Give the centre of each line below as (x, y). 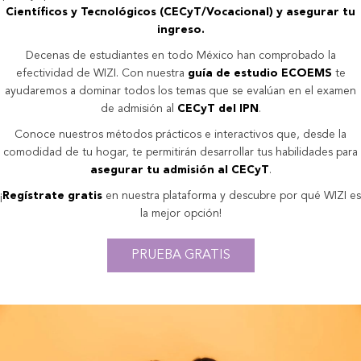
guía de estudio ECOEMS (259, 73)
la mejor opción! (180, 214)
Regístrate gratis (52, 196)
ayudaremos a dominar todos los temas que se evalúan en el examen (180, 91)
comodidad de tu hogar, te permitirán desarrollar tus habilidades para (180, 152)
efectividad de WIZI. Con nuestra (102, 73)
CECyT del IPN (218, 109)
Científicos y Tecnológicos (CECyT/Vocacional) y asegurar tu (180, 12)
